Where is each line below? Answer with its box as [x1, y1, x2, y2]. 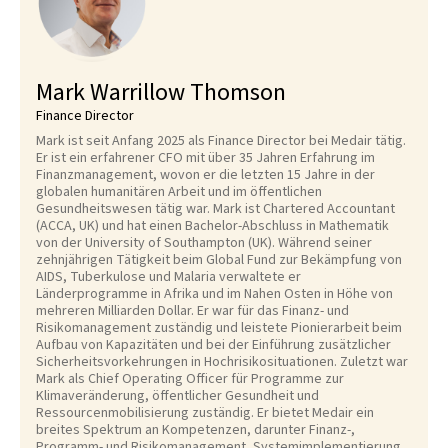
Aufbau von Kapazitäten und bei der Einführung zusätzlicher [36, 335, 391, 355]
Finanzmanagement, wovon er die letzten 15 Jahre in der [36, 165, 375, 185]
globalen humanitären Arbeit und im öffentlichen [36, 182, 322, 202]
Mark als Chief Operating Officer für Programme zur [36, 369, 344, 389]
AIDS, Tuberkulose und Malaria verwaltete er [36, 267, 301, 287]
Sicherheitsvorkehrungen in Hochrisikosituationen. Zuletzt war [36, 352, 408, 372]
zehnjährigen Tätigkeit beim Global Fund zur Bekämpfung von [36, 250, 402, 270]
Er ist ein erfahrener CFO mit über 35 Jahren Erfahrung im [36, 148, 375, 168]
